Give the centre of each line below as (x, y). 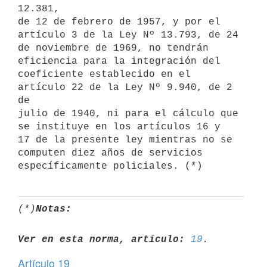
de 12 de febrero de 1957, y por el (119, 22)
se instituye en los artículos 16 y (119, 127)
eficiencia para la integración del (119, 61)
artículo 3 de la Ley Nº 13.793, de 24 (128, 35)
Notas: (54, 209)
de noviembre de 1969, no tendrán (113, 48)
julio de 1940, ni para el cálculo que (128, 114)
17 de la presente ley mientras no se (125, 140)
